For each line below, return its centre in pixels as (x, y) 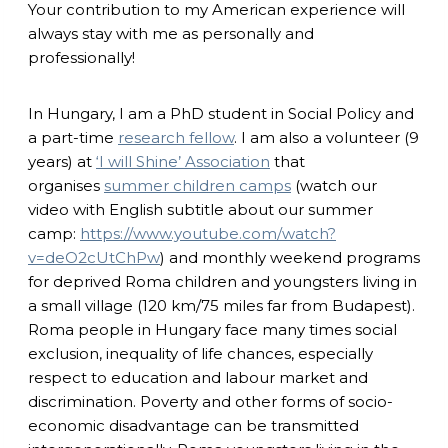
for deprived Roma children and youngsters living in (222, 281)
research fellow (176, 137)
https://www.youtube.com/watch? (208, 233)
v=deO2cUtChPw (94, 257)
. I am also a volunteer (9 (326, 137)
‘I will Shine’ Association (183, 161)
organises (66, 185)
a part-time (73, 137)
